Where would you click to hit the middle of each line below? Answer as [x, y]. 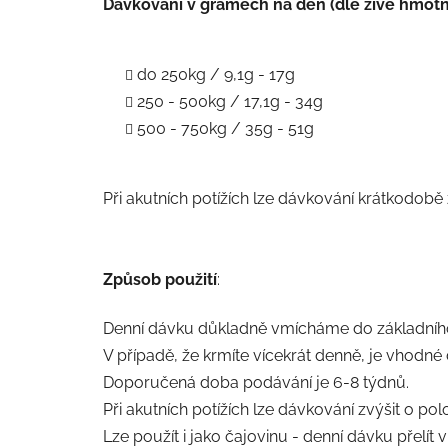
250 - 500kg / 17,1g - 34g [230, 101]
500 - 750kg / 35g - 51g [225, 128]
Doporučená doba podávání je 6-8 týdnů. [256, 382]
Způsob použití [160, 279]
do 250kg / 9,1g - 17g [216, 74]
